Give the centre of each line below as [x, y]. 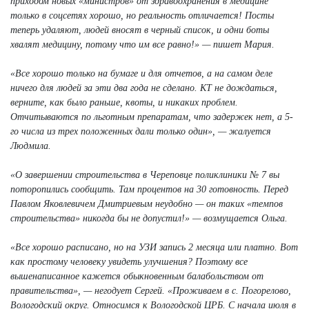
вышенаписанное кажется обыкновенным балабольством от [137, 276]
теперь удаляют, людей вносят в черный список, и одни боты [140, 30]
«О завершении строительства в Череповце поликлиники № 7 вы [145, 175]
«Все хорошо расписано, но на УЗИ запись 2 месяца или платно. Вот [154, 247]
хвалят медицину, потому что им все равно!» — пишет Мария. [142, 44]
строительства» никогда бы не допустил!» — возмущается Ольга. [149, 218]
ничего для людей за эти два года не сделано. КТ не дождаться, [144, 88]
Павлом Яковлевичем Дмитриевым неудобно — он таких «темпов [147, 203]
